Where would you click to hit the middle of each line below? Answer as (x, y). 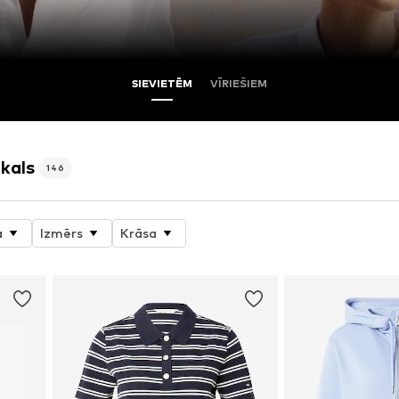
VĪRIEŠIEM (239, 84)
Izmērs (62, 233)
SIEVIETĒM (162, 84)
